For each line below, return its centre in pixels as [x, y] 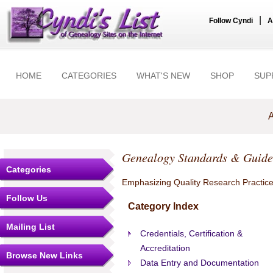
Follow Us [27, 198]
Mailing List [30, 227]
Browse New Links [44, 255]
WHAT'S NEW [163, 76]
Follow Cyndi [231, 21]
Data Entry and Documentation [200, 263]
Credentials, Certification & [191, 233]
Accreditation [165, 248]
